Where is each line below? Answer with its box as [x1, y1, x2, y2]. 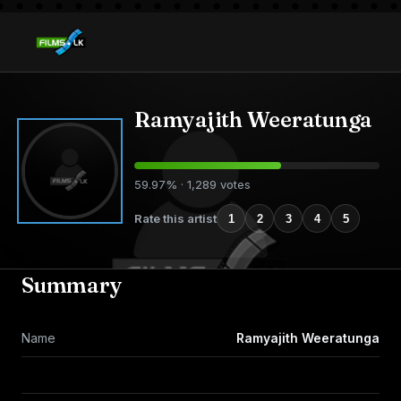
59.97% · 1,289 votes [134, 177, 251, 192]
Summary [21, 272, 123, 298]
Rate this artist [134, 210, 217, 226]
